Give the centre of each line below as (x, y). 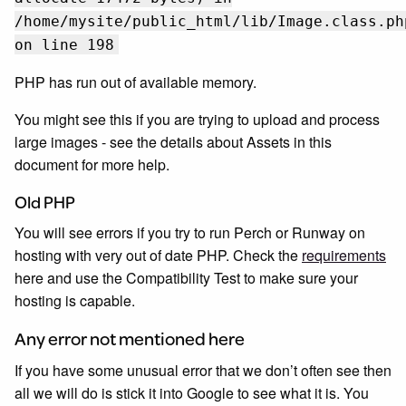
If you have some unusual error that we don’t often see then (203, 370)
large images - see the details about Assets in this (173, 142)
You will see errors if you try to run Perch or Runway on (190, 232)
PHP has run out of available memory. (135, 82)
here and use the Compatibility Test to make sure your (186, 278)
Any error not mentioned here (130, 338)
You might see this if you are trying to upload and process (197, 119)
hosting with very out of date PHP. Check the (158, 255)
